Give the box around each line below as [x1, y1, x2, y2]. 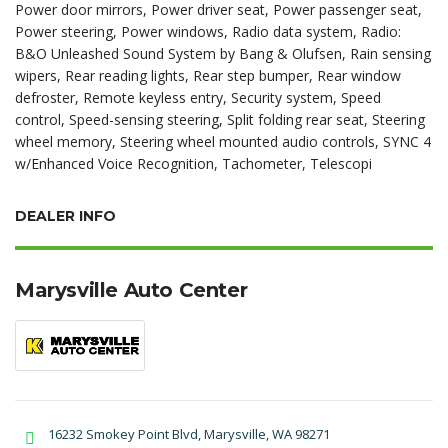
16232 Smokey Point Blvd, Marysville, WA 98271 [48, 425, 330, 444]
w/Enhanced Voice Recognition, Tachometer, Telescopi [15, 154, 372, 173]
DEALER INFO [15, 207, 116, 225]
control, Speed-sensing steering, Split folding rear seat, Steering [15, 110, 425, 129]
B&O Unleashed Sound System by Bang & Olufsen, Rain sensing [15, 44, 431, 63]
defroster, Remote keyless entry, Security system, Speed [15, 88, 381, 107]
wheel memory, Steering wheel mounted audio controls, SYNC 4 [15, 132, 431, 151]
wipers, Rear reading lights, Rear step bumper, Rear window [15, 66, 401, 85]
